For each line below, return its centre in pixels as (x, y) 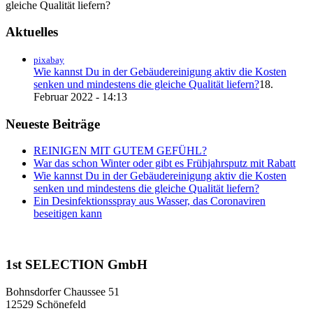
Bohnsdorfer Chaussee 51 (63, 291)
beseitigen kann (68, 214)
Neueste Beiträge (53, 124)
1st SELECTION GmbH (77, 265)
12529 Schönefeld (46, 304)
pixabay (49, 59)
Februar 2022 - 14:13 (80, 96)
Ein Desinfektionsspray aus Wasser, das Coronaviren (150, 201)
